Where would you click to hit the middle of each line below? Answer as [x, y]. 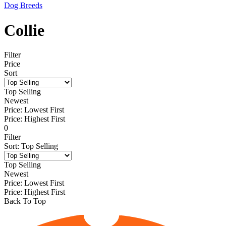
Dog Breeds [23, 6]
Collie [24, 30]
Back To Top [25, 201]
